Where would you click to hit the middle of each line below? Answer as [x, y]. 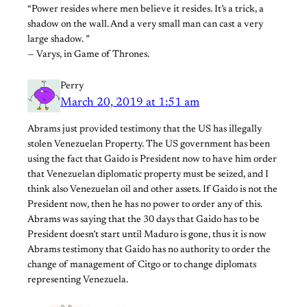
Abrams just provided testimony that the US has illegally [145, 130]
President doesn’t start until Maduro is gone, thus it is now [147, 235]
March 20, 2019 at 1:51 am [130, 103]
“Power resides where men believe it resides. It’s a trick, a [146, 10]
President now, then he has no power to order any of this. [145, 205]
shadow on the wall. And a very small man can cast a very [145, 25]
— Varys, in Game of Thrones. [88, 55]
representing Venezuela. [78, 281]
